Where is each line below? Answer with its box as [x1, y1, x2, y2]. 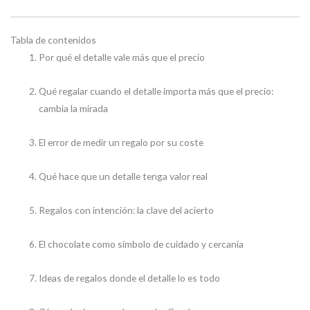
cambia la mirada [39, 102, 109, 114]
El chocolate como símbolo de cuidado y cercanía [39, 237, 244, 250]
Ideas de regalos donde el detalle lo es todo [39, 271, 221, 284]
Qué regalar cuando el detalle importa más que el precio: [39, 84, 274, 97]
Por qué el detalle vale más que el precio [39, 51, 206, 64]
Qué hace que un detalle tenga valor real [39, 170, 208, 182]
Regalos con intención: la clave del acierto [39, 203, 215, 216]
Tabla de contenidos [10, 34, 96, 46]
